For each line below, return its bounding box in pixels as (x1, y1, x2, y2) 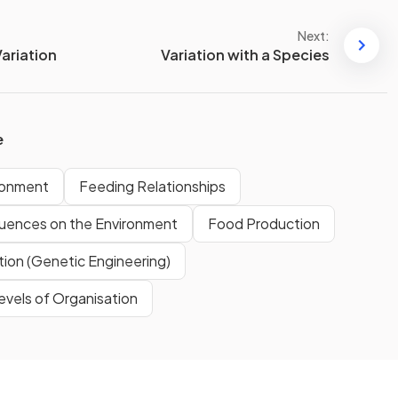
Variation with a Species (161, 44, 330, 64)
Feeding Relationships (79, 177, 226, 196)
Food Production (208, 214, 320, 234)
